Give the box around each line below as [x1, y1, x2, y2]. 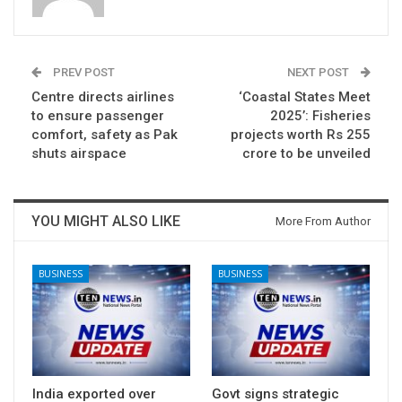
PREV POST [50, 66, 115, 80]
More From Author [275, 214, 371, 229]
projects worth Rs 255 [231, 127, 371, 144]
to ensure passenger [31, 108, 164, 125]
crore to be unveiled [242, 145, 371, 162]
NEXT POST [287, 66, 352, 80]
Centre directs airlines [31, 89, 174, 106]
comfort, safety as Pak [31, 127, 178, 144]
